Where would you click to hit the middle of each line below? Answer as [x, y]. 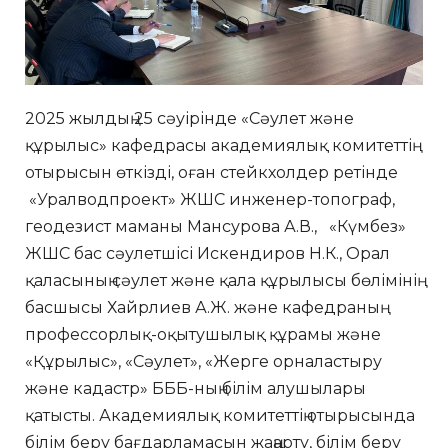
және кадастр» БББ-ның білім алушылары [195, 388]
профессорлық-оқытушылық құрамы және [203, 334]
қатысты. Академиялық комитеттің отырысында [220, 415]
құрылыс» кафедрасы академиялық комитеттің [218, 145]
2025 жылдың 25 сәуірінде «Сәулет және [189, 118]
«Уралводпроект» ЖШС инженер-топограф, [210, 199]
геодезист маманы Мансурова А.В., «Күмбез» [215, 226]
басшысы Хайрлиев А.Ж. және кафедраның [202, 307]
